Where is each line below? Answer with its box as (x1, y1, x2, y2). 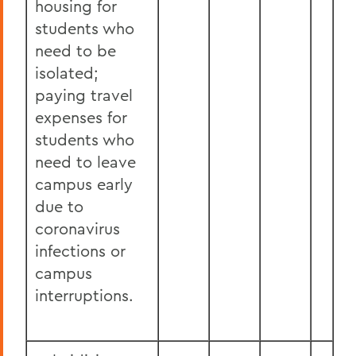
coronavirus (35, 219, 120, 238)
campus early (35, 174, 133, 194)
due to (35, 196, 83, 216)
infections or (35, 241, 126, 261)
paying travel (35, 85, 133, 105)
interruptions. (35, 285, 133, 305)
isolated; (35, 63, 99, 83)
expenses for (35, 107, 127, 127)
